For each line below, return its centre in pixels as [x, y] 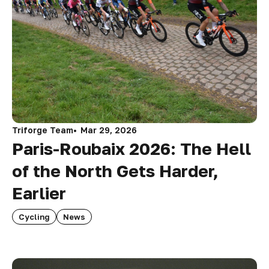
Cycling [34, 216]
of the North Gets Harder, [115, 171]
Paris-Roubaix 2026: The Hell [131, 148]
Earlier [39, 193]
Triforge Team [43, 130]
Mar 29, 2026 [109, 130]
